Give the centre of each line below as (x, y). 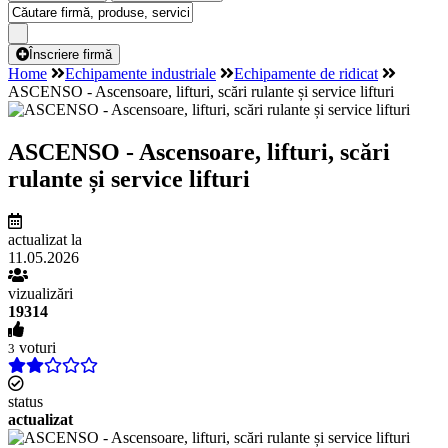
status (25, 401)
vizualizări (40, 293)
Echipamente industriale (140, 73)
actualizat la (45, 239)
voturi (35, 347)
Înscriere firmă (70, 54)
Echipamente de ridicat (306, 73)
